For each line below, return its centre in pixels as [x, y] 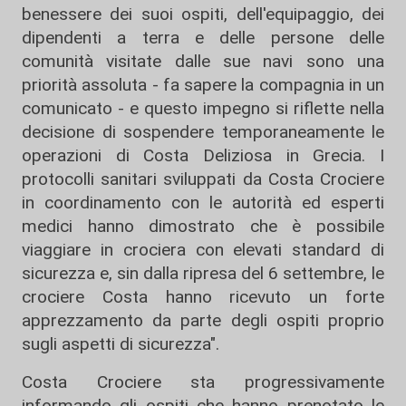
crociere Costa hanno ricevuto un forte [203, 297]
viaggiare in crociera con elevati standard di [203, 250]
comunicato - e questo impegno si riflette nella [203, 108]
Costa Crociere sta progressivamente [203, 382]
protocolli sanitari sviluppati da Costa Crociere [203, 179]
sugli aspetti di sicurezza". [121, 344]
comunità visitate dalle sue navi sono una [203, 61]
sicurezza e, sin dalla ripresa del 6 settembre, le [203, 273]
